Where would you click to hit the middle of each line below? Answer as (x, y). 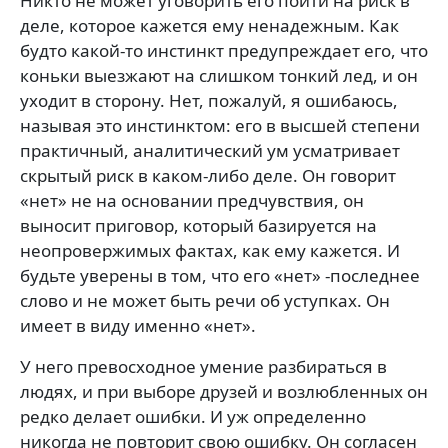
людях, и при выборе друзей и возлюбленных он (224, 391)
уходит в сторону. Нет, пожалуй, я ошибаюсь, (209, 100)
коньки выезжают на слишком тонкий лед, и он (219, 75)
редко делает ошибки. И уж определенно (193, 416)
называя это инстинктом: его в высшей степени (220, 125)
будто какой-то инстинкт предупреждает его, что (224, 50)
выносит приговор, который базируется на (198, 225)
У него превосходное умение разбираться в (203, 366)
